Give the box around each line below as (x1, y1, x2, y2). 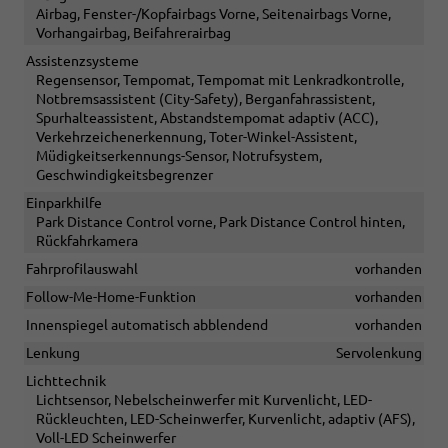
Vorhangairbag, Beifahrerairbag (36, 25, 231, 42)
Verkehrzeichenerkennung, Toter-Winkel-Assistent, (36, 129, 357, 146)
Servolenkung (336, 345, 422, 362)
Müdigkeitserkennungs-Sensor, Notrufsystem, (36, 148, 322, 165)
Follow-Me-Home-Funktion (26, 289, 196, 306)
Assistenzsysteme (26, 53, 139, 70)
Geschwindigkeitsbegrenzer (36, 167, 213, 184)
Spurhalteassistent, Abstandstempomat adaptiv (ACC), (36, 110, 378, 127)
